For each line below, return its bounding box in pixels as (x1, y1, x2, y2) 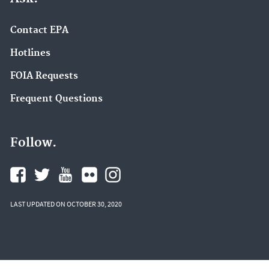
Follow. (10, 135, 56, 151)
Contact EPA (10, 25, 68, 37)
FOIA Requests (10, 70, 78, 82)
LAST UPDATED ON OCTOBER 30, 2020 (10, 199, 122, 209)
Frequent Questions (10, 92, 103, 104)
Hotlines (10, 47, 50, 59)
